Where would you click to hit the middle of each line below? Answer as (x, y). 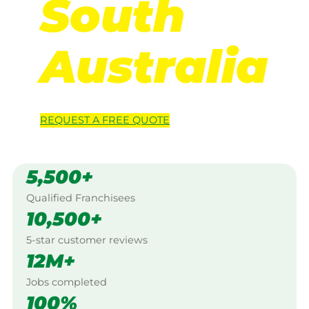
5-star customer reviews (87, 240)
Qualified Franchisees (81, 198)
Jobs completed (67, 282)
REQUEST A (71, 120)
